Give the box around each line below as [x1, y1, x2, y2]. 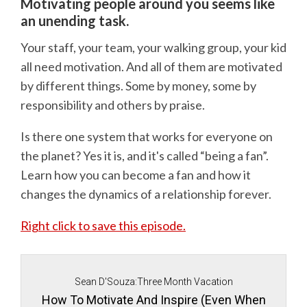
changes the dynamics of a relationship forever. [21, 186, 271, 201]
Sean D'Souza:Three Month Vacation [74, 275, 233, 287]
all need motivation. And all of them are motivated [21, 58, 282, 74]
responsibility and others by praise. [21, 97, 205, 112]
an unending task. [21, 12, 129, 29]
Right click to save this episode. [21, 217, 186, 233]
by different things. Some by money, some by [21, 77, 256, 93]
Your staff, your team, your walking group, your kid [21, 39, 286, 55]
